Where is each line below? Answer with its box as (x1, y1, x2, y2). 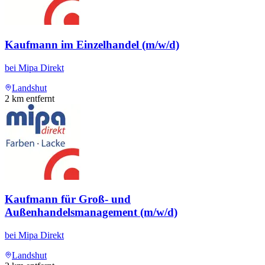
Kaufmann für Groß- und (5, 193, 131, 206)
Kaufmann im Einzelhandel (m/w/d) (5, 38, 179, 51)
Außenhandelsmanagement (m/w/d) (5, 206, 177, 219)
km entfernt (9, 93, 54, 104)
